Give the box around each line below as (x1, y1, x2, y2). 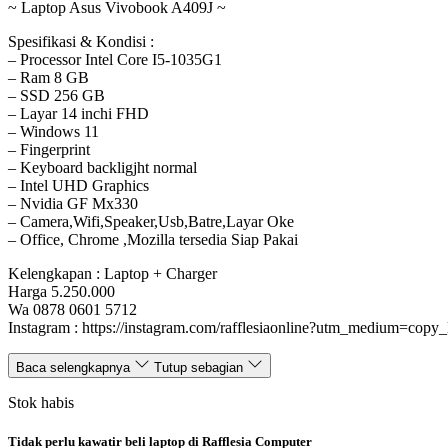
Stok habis (8, 394, 74, 412)
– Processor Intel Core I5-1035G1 (8, 51, 222, 69)
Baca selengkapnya (16, 360, 130, 376)
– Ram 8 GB (8, 69, 89, 87)
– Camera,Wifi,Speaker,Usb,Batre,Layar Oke (8, 213, 294, 231)
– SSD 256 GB (8, 87, 105, 105)
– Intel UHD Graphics (8, 177, 149, 195)
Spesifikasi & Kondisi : (8, 33, 154, 51)
